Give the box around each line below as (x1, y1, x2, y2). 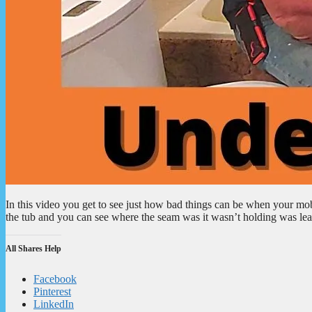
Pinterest (33, 285, 71, 297)
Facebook (33, 272, 77, 285)
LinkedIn (33, 297, 74, 310)
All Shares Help (6, 243, 61, 253)
